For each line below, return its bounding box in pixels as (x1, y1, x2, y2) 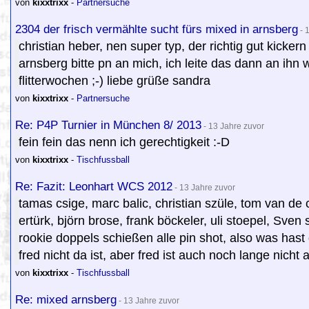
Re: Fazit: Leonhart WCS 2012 (15, 179, 172, 193)
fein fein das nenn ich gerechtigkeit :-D (19, 135, 230, 149)
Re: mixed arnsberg (15, 292, 117, 306)
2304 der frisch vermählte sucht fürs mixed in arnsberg (15, 22, 298, 36)
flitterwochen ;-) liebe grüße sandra (19, 74, 210, 88)
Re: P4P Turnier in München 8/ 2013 (15, 118, 201, 132)
